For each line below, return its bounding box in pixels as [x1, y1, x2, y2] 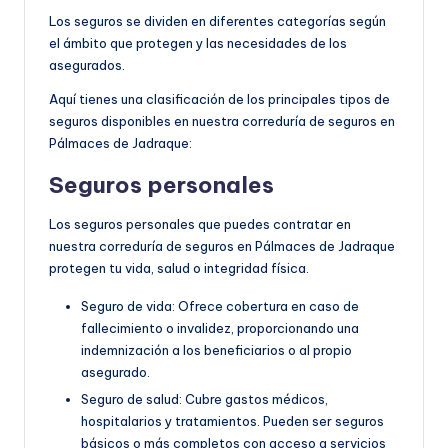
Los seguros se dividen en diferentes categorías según [49, 12, 386, 29]
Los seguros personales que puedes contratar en [49, 215, 351, 232]
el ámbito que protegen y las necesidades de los [49, 34, 347, 51]
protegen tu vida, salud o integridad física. [49, 259, 309, 276]
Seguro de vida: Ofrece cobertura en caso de [81, 297, 359, 314]
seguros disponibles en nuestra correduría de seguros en [49, 112, 395, 129]
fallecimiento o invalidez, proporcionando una [81, 319, 359, 336]
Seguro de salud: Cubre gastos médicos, [81, 391, 328, 407]
